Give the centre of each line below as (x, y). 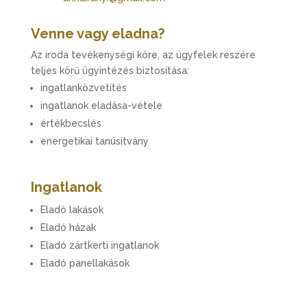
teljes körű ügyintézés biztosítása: (110, 71)
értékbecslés (71, 123)
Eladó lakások (72, 210)
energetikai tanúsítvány (94, 141)
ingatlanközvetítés (83, 88)
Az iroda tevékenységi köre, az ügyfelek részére (143, 55)
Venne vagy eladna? (97, 34)
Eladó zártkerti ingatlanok (99, 245)
